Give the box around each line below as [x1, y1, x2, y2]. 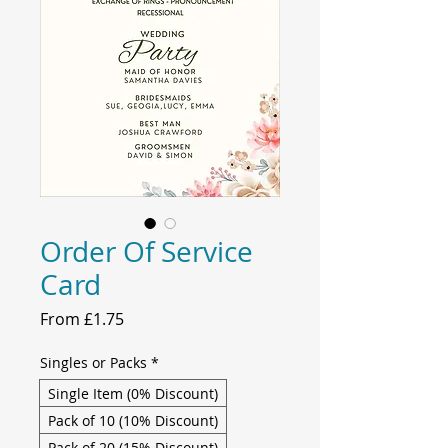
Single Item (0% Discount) [48, 384, 218, 404]
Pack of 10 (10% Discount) [48, 411, 218, 431]
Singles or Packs [40, 353, 147, 373]
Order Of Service [40, 233, 253, 271]
